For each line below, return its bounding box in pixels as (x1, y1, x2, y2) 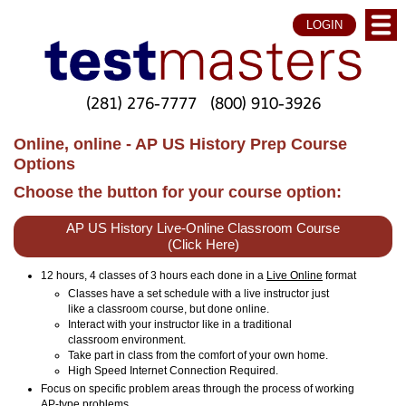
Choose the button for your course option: (14, 182, 342, 202)
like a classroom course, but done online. (68, 302, 269, 315)
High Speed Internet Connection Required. (68, 363, 278, 377)
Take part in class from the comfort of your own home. (68, 348, 328, 362)
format (323, 268, 356, 282)
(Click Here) (167, 237, 239, 252)
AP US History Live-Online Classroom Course (66, 220, 340, 236)
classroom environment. (68, 333, 186, 346)
